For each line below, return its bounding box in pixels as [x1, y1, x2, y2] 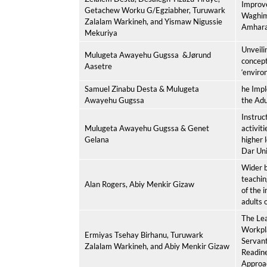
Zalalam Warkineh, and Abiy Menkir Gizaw [85, 241, 229, 251]
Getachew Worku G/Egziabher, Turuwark [85, 5, 225, 15]
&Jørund [182, 50, 211, 60]
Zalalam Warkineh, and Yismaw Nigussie [85, 17, 222, 26]
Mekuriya [85, 28, 117, 38]
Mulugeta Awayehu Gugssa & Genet [85, 123, 209, 133]
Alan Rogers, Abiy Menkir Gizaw [85, 179, 194, 189]
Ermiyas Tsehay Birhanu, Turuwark [85, 230, 203, 240]
